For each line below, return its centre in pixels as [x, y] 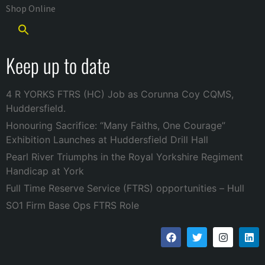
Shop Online [31, 9]
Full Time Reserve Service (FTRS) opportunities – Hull [125, 188]
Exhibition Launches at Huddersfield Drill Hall [107, 140]
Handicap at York [45, 171]
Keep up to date [58, 66]
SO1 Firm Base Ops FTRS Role [72, 206]
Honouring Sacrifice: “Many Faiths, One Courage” [116, 126]
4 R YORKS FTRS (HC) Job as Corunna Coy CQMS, [120, 94]
